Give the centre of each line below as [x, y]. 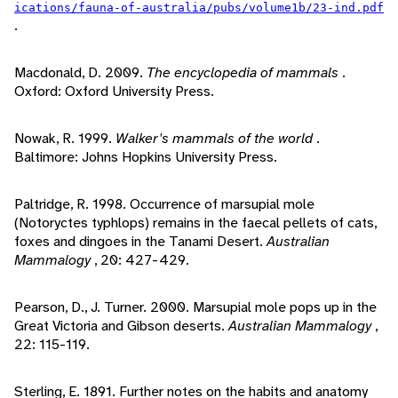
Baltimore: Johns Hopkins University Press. [146, 157]
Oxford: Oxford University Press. [114, 92]
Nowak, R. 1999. [65, 139]
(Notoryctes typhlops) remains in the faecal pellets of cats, [195, 223]
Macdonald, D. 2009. [80, 73]
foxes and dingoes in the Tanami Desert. [140, 242]
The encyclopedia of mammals [244, 73]
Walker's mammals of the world [216, 139]
